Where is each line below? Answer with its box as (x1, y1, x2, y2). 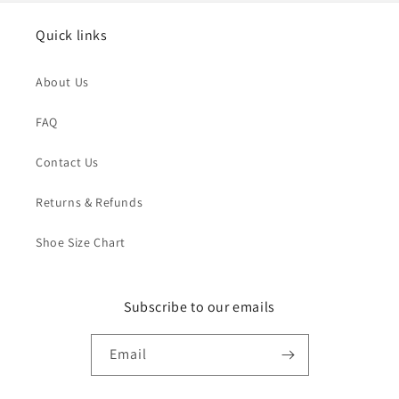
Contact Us (36, 154, 99, 171)
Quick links (36, 26, 108, 45)
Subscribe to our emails (124, 297, 275, 317)
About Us (36, 74, 89, 91)
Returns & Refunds (36, 194, 143, 211)
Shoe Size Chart (36, 234, 126, 251)
